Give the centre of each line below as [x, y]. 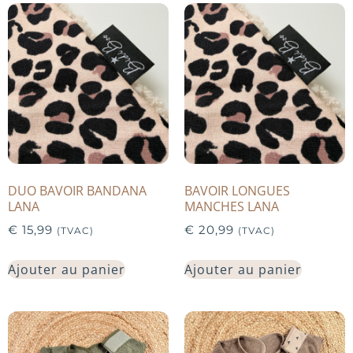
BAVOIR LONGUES [237, 190]
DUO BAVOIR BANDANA [77, 190]
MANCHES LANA [232, 206]
